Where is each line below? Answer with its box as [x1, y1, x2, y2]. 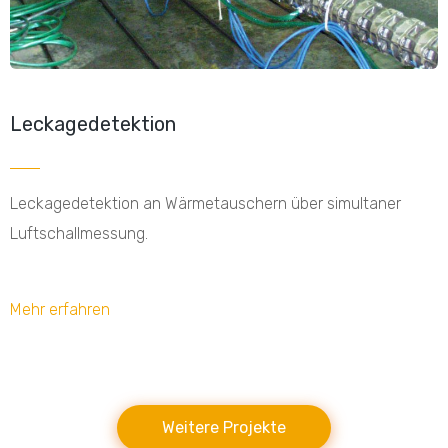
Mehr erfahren [10, 299, 110, 319]
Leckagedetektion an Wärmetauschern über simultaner [10, 194, 401, 214]
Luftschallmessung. [10, 224, 148, 244]
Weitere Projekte [162, 417, 286, 437]
